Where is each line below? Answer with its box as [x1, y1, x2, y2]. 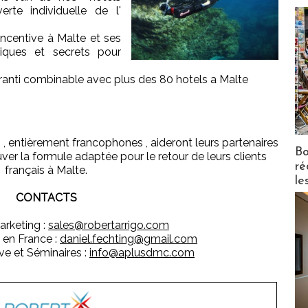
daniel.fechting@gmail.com [60, 232, 197, 246]
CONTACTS [15, 191, 77, 205]
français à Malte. [5, 164, 87, 177]
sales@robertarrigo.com [48, 219, 169, 232]
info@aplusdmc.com [89, 246, 195, 260]
